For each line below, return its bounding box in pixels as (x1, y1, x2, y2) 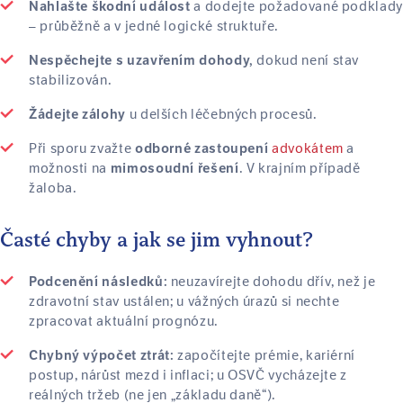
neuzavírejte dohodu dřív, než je (167, 273, 376, 291)
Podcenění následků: (29, 273, 168, 290)
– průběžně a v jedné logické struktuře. (29, 17, 279, 35)
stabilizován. (29, 71, 112, 89)
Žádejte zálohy (29, 106, 126, 122)
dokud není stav (253, 51, 360, 69)
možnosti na (29, 159, 111, 177)
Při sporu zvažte (29, 139, 135, 157)
